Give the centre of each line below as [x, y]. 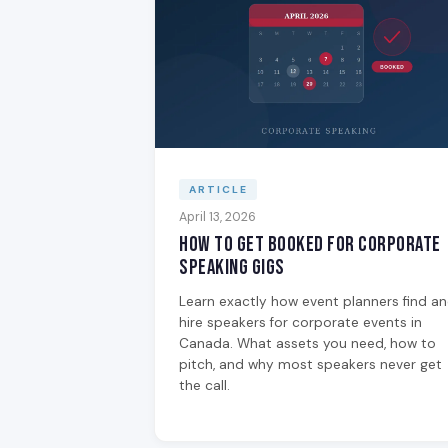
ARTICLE [218, 189]
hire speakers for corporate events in [300, 323]
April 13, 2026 [217, 217]
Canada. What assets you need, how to [307, 344]
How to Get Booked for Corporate [310, 245]
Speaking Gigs [232, 268]
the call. [204, 386]
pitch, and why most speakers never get [310, 365]
